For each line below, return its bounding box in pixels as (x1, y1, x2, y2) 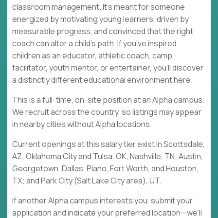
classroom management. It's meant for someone (12, 1, 185, 13)
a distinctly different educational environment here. (12, 74, 193, 86)
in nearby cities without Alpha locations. (12, 119, 153, 130)
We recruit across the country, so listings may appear (12, 107, 201, 118)
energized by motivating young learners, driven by (12, 14, 189, 25)
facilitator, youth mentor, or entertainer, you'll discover (12, 62, 203, 73)
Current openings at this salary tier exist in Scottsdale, (12, 139, 205, 150)
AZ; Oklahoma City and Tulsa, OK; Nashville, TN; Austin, (12, 151, 203, 162)
